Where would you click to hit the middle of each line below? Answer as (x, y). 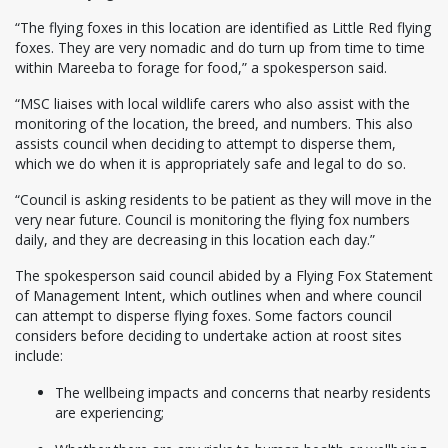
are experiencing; (109, 413)
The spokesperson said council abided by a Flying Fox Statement (224, 276)
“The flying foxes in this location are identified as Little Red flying (223, 28)
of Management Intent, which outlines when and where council (218, 296)
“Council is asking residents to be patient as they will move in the (223, 200)
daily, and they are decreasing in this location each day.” (195, 240)
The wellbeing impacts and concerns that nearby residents (243, 393)
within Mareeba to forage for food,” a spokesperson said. (201, 68)
